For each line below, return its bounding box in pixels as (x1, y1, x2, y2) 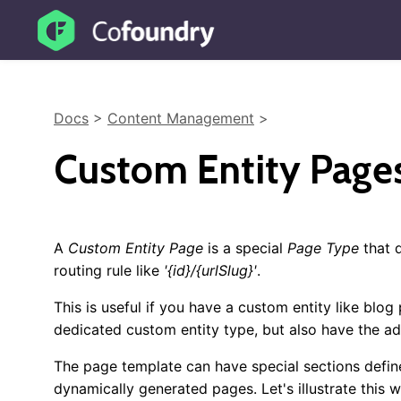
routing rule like (54, 261, 164, 279)
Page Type (287, 239, 359, 257)
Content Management (107, 109, 254, 127)
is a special (203, 239, 287, 257)
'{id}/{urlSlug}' (164, 261, 257, 279)
